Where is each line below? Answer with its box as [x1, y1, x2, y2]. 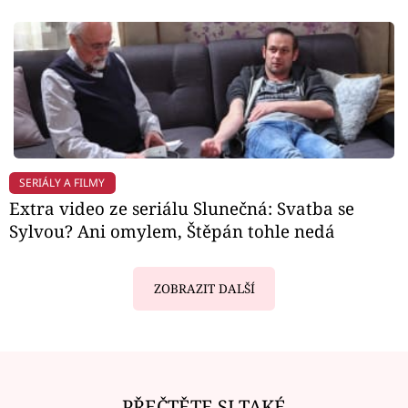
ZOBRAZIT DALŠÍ [153, 280, 255, 297]
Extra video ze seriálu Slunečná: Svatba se [9, 197, 354, 220]
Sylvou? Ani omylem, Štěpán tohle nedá [9, 219, 335, 243]
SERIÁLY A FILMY [19, 174, 106, 190]
